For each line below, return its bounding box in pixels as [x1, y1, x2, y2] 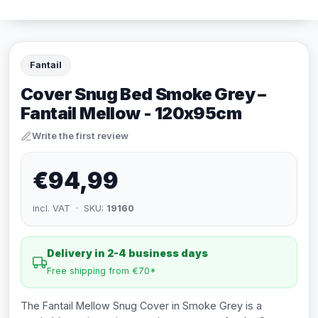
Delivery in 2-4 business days [47, 247, 208, 259]
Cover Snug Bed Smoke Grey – [21, 84, 266, 104]
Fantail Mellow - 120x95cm [21, 103, 241, 124]
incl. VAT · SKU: [33, 203, 106, 214]
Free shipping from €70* [47, 265, 156, 276]
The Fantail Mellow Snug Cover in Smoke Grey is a [21, 300, 262, 312]
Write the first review [32, 130, 128, 141]
